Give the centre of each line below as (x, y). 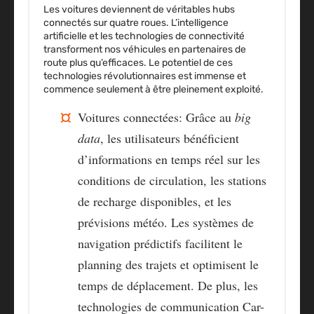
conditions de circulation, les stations (172, 180)
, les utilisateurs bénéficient (170, 138)
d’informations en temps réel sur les (169, 159)
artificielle (65, 36)
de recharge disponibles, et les (155, 202)
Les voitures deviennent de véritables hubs (139, 10)
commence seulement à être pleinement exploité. (153, 90)
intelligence (203, 23)
